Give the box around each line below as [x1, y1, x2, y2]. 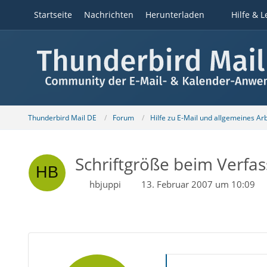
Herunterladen [145, 9, 204, 20]
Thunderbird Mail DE [27, 112, 97, 123]
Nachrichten [83, 9, 133, 20]
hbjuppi [89, 178, 121, 190]
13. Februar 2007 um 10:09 [141, 178, 255, 190]
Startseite [33, 9, 72, 20]
